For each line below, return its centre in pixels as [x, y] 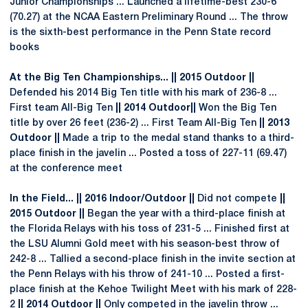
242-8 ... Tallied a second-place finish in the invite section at [153, 260]
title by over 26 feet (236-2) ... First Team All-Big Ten [134, 123]
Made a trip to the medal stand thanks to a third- [177, 139]
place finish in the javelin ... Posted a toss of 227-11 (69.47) [148, 154]
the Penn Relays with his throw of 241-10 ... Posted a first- [147, 275]
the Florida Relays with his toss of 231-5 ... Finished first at [150, 229]
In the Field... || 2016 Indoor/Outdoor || [102, 199]
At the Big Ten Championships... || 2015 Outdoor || [132, 78]
